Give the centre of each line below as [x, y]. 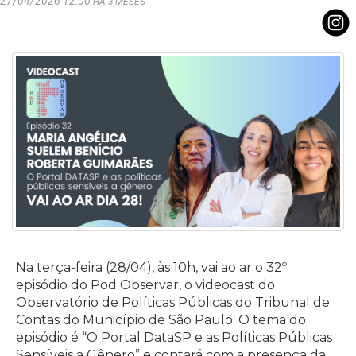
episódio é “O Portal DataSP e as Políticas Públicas [174, 337]
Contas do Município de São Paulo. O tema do [161, 319]
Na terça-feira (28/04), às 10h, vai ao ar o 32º [151, 267]
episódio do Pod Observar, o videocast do [145, 284]
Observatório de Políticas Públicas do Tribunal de [173, 302]
